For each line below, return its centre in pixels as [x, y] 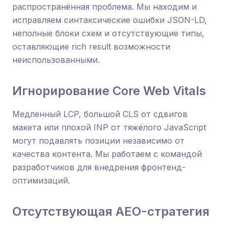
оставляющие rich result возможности [91, 47]
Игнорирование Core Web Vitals [109, 91]
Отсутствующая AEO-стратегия [111, 211]
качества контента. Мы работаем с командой [107, 154]
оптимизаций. [41, 180]
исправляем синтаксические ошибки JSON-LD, [110, 20]
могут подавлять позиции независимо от [98, 141]
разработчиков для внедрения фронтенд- [99, 167]
